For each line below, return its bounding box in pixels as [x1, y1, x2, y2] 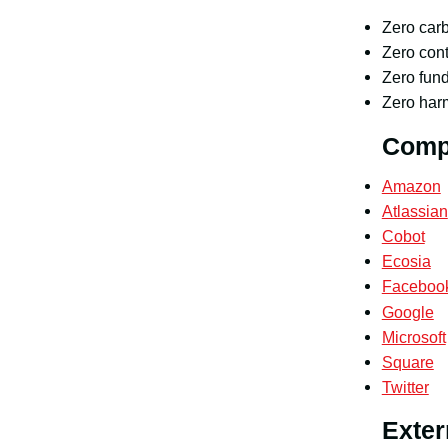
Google [381, 302, 434, 321]
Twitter [381, 378, 429, 397]
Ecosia [381, 252, 431, 271]
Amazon [381, 176, 441, 195]
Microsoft [381, 327, 446, 346]
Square [381, 352, 434, 371]
